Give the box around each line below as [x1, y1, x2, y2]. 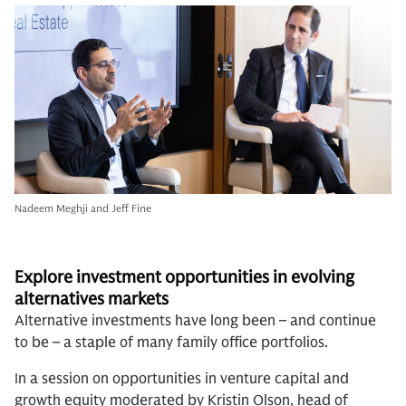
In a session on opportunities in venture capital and [14, 370, 349, 388]
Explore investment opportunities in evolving [14, 266, 354, 287]
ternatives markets [28, 288, 169, 309]
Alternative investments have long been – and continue [14, 312, 376, 330]
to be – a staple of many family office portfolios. [14, 333, 332, 352]
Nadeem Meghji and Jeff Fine [14, 201, 151, 215]
